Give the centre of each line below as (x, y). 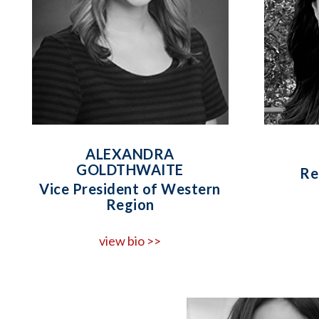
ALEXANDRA (130, 154)
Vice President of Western (130, 189)
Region (130, 205)
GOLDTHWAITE (130, 170)
